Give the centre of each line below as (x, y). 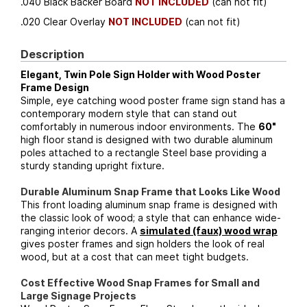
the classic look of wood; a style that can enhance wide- (151, 218)
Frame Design (55, 87)
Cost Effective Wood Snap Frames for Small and (140, 283)
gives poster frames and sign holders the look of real (143, 244)
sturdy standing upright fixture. (93, 165)
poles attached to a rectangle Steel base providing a (144, 152)
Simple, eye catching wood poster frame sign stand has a (153, 100)
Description (52, 54)
